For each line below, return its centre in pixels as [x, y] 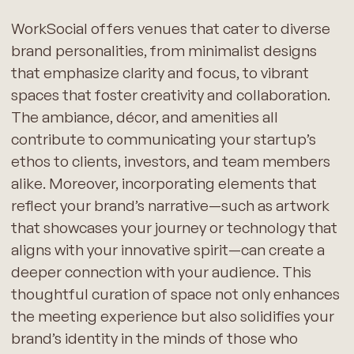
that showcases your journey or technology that [174, 227]
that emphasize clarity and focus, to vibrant [160, 72]
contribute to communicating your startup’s [163, 139]
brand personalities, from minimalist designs [164, 50]
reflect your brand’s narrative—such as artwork [170, 205]
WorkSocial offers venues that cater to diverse [170, 28]
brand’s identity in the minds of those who [154, 338]
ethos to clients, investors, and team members [170, 161]
